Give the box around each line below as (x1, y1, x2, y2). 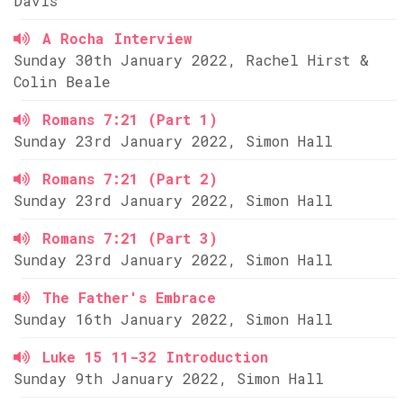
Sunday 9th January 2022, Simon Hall (13, 369, 324, 388)
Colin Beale (13, 72, 111, 91)
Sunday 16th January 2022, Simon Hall (13, 309, 333, 328)
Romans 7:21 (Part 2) (42, 169, 218, 188)
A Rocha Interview (42, 29, 193, 48)
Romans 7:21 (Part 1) (42, 110, 218, 129)
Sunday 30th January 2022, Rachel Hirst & (13, 50, 369, 69)
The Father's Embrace (42, 288, 216, 307)
